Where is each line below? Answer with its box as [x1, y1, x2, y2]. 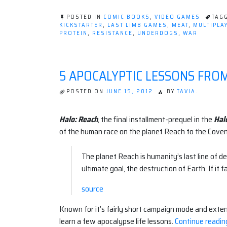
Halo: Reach [59, 112, 98, 126]
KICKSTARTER [59, 21, 103, 30]
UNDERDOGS [137, 29, 178, 38]
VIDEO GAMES [155, 13, 200, 22]
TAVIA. [177, 87, 198, 96]
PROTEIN [59, 29, 88, 38]
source [82, 182, 103, 195]
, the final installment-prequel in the [98, 112, 214, 126]
